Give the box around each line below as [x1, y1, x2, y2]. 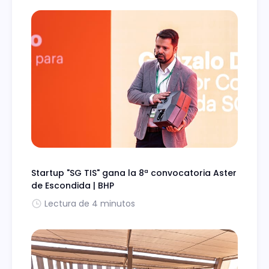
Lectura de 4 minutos [44, 198, 135, 210]
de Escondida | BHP [31, 180, 114, 192]
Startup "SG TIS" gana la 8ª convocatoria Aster [31, 167, 237, 180]
